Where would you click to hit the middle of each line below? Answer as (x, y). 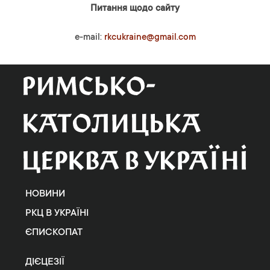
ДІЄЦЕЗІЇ (45, 262)
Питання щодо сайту (135, 9)
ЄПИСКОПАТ (54, 232)
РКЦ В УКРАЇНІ (57, 213)
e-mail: (89, 38)
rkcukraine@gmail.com (150, 38)
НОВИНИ (46, 194)
